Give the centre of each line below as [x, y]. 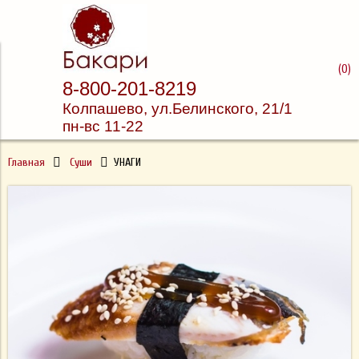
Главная [26, 162]
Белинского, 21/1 [234, 109]
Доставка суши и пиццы [179, 72]
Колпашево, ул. [117, 109]
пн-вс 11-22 [103, 126]
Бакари [179, 104]
